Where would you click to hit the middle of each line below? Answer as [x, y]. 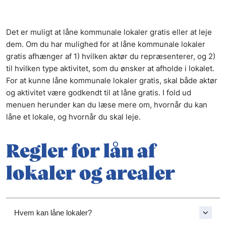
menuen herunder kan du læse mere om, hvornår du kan [107, 105]
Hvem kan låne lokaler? [53, 212]
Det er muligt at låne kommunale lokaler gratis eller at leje [109, 32]
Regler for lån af [81, 152]
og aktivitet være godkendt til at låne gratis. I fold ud [99, 93]
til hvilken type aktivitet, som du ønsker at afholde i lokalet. [110, 69]
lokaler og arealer [91, 174]
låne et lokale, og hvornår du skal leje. [74, 117]
